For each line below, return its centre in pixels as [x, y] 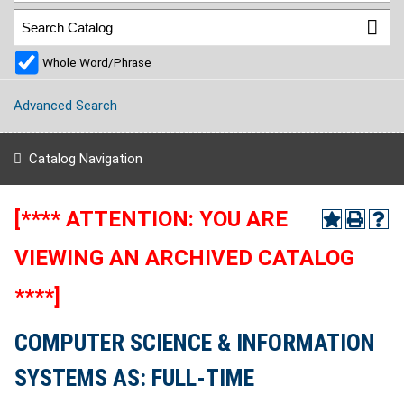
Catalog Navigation [85, 159]
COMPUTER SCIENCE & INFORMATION [195, 343]
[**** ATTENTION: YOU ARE [151, 219]
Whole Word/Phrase [97, 63]
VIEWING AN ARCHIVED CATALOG [184, 258]
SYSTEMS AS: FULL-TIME [134, 378]
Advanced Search [65, 106]
